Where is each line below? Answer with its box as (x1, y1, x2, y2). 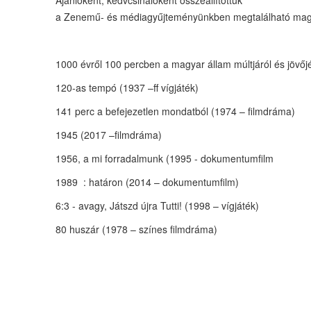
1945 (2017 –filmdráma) (55, 128, 162, 142)
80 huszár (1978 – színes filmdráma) (55, 222, 217, 236)
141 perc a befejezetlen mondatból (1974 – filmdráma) (55, 104, 295, 118)
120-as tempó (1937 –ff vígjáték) (55, 81, 199, 94)
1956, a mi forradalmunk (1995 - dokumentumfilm (55, 151, 274, 165)
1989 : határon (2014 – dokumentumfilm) (55, 175, 242, 189)
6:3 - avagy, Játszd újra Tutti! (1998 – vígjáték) (55, 199, 259, 212)
